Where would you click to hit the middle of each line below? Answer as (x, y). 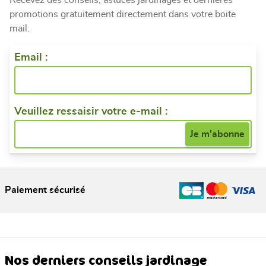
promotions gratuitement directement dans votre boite (123, 14)
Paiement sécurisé (45, 190)
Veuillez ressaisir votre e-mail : (91, 111)
